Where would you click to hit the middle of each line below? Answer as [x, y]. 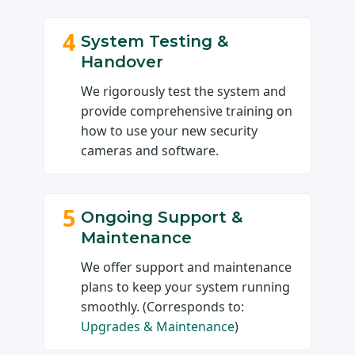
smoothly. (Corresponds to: [163, 307]
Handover [122, 62]
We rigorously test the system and [184, 92]
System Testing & [155, 42]
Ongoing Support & [162, 218]
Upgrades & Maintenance [158, 327]
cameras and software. [150, 151]
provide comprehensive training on [187, 111]
